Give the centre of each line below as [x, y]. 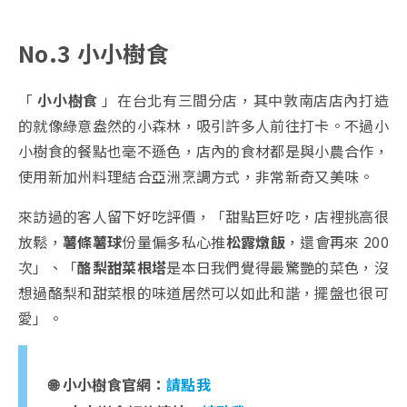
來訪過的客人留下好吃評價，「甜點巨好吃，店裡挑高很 [204, 217]
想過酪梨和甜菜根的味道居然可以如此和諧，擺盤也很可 [204, 293]
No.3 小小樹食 [94, 53]
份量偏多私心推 [174, 242]
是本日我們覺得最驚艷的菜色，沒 [278, 268]
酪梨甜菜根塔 [122, 268]
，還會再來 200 [338, 242]
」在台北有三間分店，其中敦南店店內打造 [243, 100]
